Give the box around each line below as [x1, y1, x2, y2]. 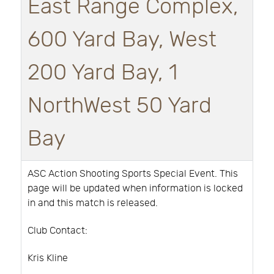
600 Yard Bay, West [28, 27, 217, 53]
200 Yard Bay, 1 [28, 60, 177, 86]
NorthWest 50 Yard [28, 93, 212, 119]
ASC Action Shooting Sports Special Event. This [28, 168, 238, 180]
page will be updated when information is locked [28, 183, 243, 195]
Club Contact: [28, 225, 90, 237]
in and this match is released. [28, 198, 160, 210]
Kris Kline [28, 252, 68, 264]
